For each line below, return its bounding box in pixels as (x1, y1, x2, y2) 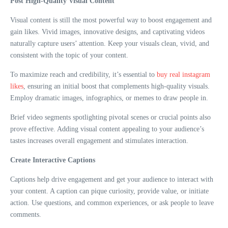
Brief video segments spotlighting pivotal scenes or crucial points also (10, 113, 211, 122)
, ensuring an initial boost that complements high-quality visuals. (23, 82, 210, 91)
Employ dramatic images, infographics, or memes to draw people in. (10, 94, 210, 102)
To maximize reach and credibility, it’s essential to (10, 71, 157, 79)
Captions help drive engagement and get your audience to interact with (10, 176, 213, 184)
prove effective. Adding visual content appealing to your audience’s (10, 125, 204, 133)
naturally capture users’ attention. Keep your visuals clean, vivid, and (10, 40, 209, 48)
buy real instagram (157, 71, 210, 79)
